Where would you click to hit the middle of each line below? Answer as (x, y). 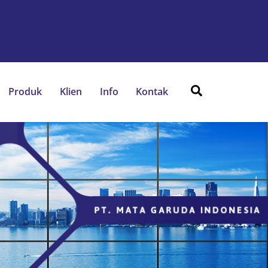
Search (218, 90)
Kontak (152, 92)
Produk (25, 92)
